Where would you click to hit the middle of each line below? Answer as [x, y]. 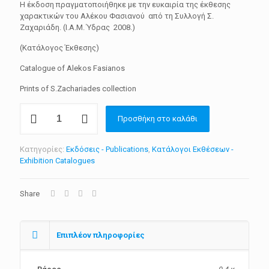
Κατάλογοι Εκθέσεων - [193, 149]
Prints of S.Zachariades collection [78, 89]
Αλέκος [33, 108]
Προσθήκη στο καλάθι [158, 119]
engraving [37, 177]
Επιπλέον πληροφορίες [101, 235]
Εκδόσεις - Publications [107, 149]
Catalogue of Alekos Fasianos [72, 68]
